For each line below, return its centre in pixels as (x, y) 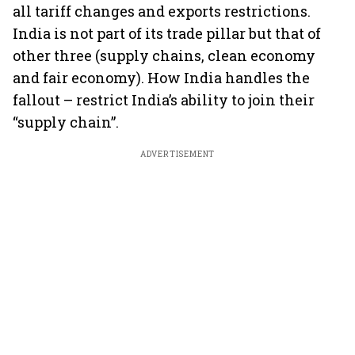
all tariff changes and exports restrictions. (162, 11)
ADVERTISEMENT (177, 154)
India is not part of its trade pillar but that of (167, 33)
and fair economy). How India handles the (161, 78)
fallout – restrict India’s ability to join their (164, 100)
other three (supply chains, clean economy (164, 55)
